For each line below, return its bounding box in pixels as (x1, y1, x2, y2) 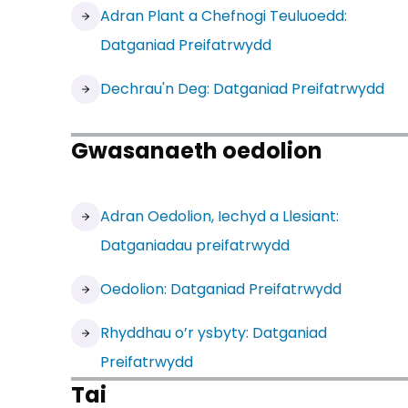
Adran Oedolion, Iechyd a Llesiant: (100, 206, 339, 227)
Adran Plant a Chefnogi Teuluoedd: (100, 5, 347, 26)
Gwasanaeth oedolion (71, 136, 322, 166)
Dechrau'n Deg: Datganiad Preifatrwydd (100, 78, 384, 99)
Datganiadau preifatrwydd (100, 235, 290, 256)
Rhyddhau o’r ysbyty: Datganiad (100, 322, 327, 343)
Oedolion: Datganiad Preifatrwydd (100, 279, 342, 300)
